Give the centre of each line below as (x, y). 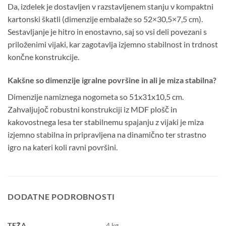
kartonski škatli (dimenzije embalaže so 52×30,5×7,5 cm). (105, 19)
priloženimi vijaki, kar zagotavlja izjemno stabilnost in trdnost (113, 44)
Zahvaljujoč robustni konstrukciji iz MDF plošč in (92, 109)
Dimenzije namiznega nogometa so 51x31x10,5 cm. (96, 97)
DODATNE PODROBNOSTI (62, 197)
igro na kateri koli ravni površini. (63, 147)
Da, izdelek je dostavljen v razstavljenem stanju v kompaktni (110, 7)
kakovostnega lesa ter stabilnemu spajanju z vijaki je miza (106, 122)
